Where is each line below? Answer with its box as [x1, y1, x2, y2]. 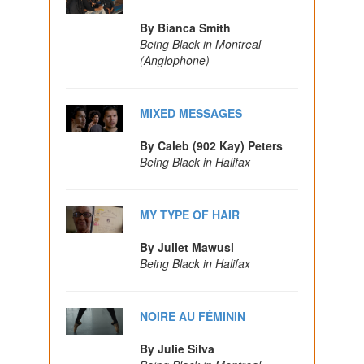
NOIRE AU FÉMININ [140, 307, 246, 324]
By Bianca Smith [140, 19, 232, 36]
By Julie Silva [140, 340, 215, 357]
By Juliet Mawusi [140, 238, 235, 255]
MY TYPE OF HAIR [140, 206, 240, 223]
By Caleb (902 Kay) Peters [140, 136, 284, 154]
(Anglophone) [140, 51, 210, 68]
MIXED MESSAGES [140, 104, 243, 121]
